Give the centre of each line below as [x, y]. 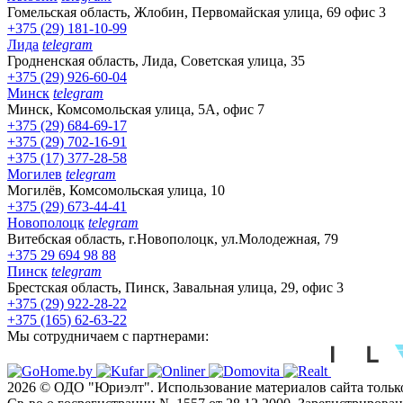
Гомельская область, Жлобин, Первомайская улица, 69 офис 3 [197, 12]
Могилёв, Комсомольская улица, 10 [116, 190]
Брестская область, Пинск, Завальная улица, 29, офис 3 [175, 287]
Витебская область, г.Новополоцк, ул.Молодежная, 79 [173, 238]
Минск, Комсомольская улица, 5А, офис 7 [136, 109]
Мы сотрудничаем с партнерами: [108, 336]
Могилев [35, 174]
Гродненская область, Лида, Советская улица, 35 [156, 60]
